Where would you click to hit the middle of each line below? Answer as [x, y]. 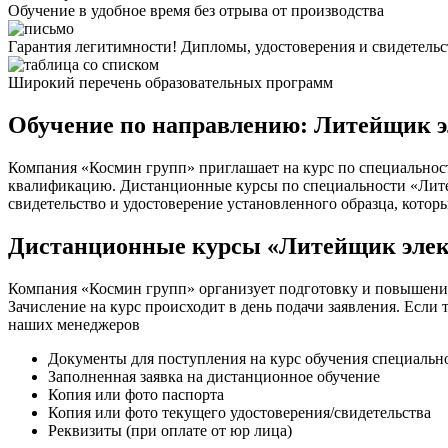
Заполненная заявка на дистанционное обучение [214, 376]
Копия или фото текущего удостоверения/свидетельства [239, 412]
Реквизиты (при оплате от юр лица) [170, 430]
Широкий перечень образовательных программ [170, 82]
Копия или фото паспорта [136, 394]
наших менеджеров [74, 324]
